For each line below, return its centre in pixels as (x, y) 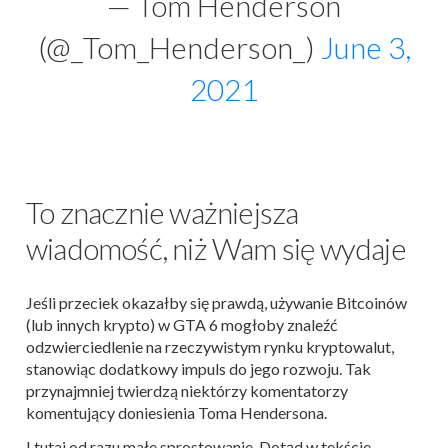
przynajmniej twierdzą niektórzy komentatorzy (187, 390)
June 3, (365, 47)
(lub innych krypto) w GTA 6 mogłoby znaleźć (181, 324)
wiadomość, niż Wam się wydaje (216, 248)
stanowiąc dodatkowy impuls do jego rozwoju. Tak (198, 368)
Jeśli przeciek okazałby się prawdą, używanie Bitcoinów (216, 302)
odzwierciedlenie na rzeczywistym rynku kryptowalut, (210, 346)
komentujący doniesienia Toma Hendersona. (176, 412)
